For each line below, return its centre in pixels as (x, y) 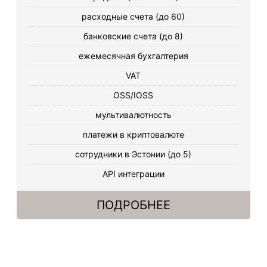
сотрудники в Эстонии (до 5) (133, 154)
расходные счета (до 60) (133, 16)
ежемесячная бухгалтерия (133, 56)
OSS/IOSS (133, 95)
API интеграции (133, 174)
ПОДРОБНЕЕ (133, 205)
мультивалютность (133, 115)
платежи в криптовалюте (133, 134)
